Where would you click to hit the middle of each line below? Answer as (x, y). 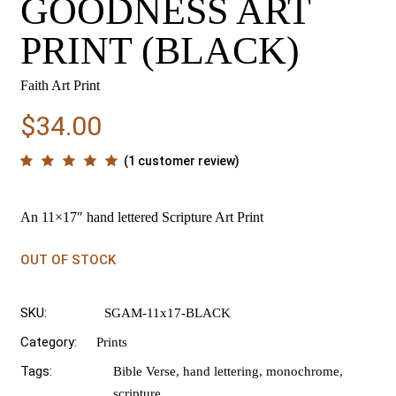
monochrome (303, 371)
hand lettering (221, 371)
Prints (112, 342)
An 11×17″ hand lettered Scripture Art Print (142, 217)
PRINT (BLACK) (160, 51)
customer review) (188, 161)
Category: (49, 342)
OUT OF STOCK (69, 260)
